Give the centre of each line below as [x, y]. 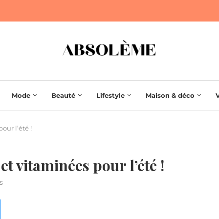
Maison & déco [170, 96]
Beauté [63, 96]
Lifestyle [110, 96]
